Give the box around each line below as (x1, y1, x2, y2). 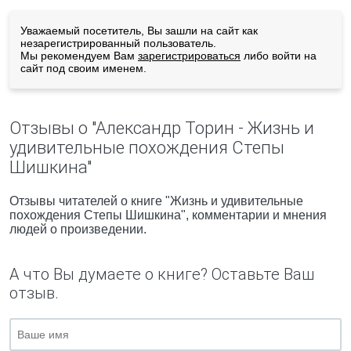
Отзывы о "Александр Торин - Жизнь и (9, 118, 314, 138)
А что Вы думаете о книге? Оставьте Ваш (9, 265, 314, 284)
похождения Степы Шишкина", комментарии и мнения (9, 208, 327, 222)
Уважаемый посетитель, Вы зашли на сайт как (20, 24, 258, 37)
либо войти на (241, 49, 317, 62)
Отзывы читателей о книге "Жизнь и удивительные (9, 194, 303, 208)
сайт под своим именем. (20, 62, 147, 74)
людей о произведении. (9, 223, 147, 236)
